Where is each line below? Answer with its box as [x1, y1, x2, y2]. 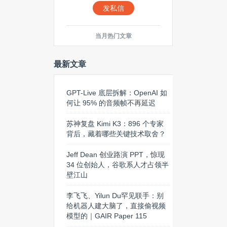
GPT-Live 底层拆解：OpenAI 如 [66, 89, 167, 97]
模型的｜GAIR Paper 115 [66, 212, 147, 220]
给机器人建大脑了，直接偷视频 [66, 202, 166, 210]
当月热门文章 [95, 32, 132, 40]
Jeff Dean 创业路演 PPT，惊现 [66, 150, 165, 159]
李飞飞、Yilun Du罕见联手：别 [66, 192, 164, 200]
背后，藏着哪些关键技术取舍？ [66, 130, 166, 138]
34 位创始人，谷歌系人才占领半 [66, 161, 169, 169]
